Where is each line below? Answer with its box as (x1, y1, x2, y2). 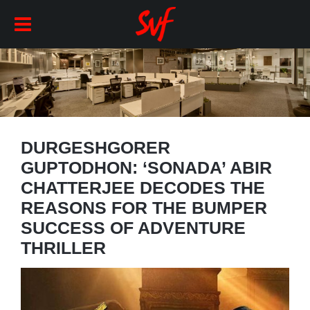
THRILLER (20, 237, 106, 257)
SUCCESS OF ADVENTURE (20, 217, 246, 237)
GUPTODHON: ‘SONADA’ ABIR (20, 157, 272, 177)
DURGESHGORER (20, 137, 170, 157)
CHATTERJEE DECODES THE (20, 177, 265, 197)
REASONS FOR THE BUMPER (20, 197, 267, 217)
